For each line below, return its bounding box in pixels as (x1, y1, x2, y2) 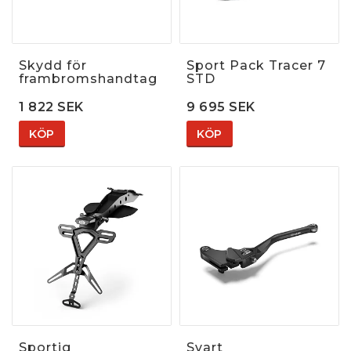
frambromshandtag (19, 71, 157, 86)
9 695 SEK (186, 99, 255, 114)
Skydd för (19, 57, 87, 73)
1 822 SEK (19, 99, 84, 114)
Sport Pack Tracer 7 (186, 57, 326, 73)
